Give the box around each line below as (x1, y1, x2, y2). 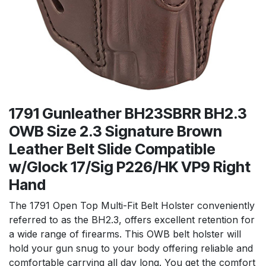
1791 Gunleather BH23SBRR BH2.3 (9, 104, 247, 122)
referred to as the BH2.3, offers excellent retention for (9, 213, 255, 226)
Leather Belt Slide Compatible (9, 140, 216, 158)
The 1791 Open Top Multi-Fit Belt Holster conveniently (9, 199, 255, 211)
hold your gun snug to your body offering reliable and (9, 242, 253, 254)
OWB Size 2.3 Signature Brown (9, 122, 222, 140)
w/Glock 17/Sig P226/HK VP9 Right (9, 157, 251, 176)
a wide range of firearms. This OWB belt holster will (9, 227, 241, 240)
